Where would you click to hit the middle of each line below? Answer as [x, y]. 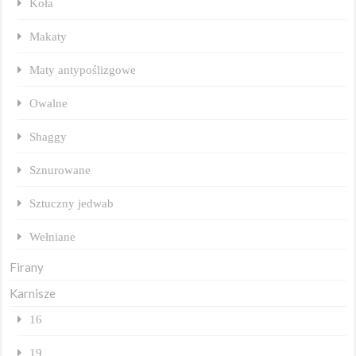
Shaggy [48, 136]
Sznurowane [60, 169]
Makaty [48, 36]
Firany [27, 267]
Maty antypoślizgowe [83, 69]
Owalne [49, 103]
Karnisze [33, 293]
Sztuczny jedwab [72, 203]
